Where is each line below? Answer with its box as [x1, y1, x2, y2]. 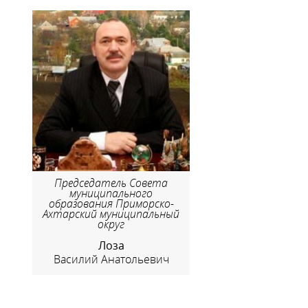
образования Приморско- [48, 196, 174, 212]
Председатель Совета [54, 175, 168, 191]
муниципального [69, 186, 153, 201]
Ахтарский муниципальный [43, 206, 180, 222]
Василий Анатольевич [53, 251, 169, 267]
